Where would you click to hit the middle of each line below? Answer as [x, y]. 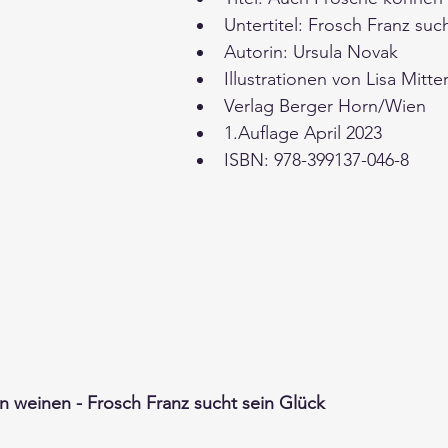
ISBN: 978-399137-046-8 [316, 160]
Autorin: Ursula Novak [313, 52]
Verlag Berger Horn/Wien [327, 106]
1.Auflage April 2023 [305, 133]
